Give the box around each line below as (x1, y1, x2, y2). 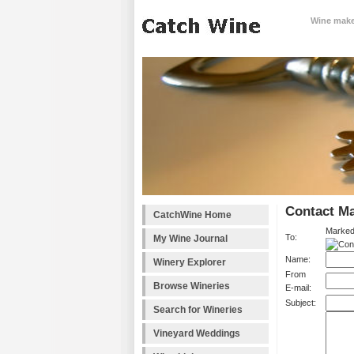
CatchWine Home (153, 209, 232, 220)
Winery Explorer (153, 257, 226, 268)
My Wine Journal (153, 233, 228, 244)
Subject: (285, 298, 316, 308)
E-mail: (285, 283, 311, 293)
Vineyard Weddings (153, 328, 240, 339)
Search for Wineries (153, 304, 243, 315)
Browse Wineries (153, 281, 230, 292)
